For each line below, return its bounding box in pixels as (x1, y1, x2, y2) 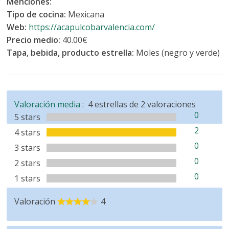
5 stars (14, 111, 41, 123)
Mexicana (68, 8, 105, 20)
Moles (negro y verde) (136, 47, 220, 58)
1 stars (14, 172, 41, 184)
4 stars (14, 126, 41, 138)
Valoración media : (14, 98, 88, 110)
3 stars (14, 142, 41, 153)
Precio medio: (7, 34, 63, 45)
